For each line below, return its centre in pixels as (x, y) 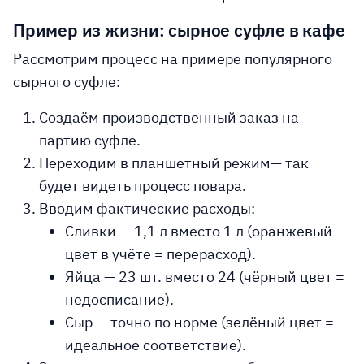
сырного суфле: (67, 82)
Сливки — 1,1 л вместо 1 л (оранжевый (199, 231)
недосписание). (119, 299)
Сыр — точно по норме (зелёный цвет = (199, 322)
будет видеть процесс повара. (143, 186)
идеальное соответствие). (156, 345)
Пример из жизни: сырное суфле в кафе (179, 30)
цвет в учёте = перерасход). (160, 254)
